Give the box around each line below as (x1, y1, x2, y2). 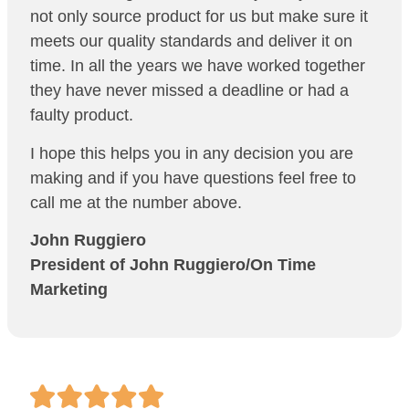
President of (30, 255, 130, 274)
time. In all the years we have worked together (30, 57, 365, 76)
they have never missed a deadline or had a (30, 81, 349, 100)
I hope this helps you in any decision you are (30, 143, 353, 163)
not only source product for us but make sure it (30, 7, 368, 26)
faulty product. (30, 106, 133, 125)
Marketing (30, 279, 108, 299)
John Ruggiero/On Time (130, 255, 316, 274)
